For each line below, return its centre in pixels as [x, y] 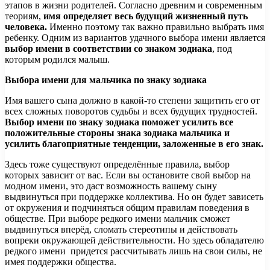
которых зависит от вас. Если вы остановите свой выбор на [128, 175]
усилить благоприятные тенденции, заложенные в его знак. [134, 143]
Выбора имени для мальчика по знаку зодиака [106, 80]
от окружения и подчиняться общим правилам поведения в [127, 207]
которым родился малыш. [57, 59]
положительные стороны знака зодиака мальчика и [117, 133]
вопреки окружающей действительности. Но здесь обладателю [134, 240]
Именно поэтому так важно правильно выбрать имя [157, 27]
